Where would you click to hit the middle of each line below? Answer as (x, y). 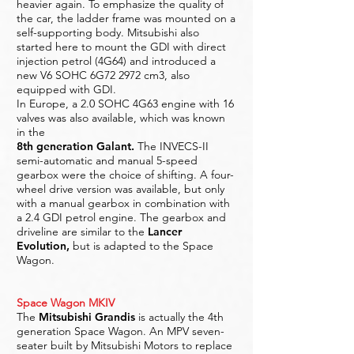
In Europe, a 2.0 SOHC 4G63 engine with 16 (125, 104)
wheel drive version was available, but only (121, 189)
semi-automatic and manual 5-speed (107, 160)
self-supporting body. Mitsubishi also (108, 32)
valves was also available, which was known (121, 118)
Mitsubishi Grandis (87, 317)
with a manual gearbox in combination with (123, 203)
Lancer (165, 232)
